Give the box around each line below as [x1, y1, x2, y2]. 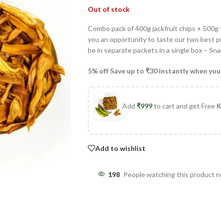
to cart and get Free [152, 102, 217, 110]
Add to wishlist [95, 144, 146, 152]
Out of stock [87, 5, 130, 14]
